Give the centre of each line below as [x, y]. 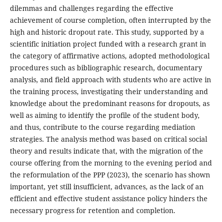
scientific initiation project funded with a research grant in [108, 44]
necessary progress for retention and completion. [92, 210]
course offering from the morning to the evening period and [111, 163]
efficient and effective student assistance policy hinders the [109, 198]
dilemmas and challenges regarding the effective [91, 8]
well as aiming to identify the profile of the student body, [105, 115]
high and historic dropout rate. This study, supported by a [107, 32]
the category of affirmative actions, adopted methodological [110, 55]
